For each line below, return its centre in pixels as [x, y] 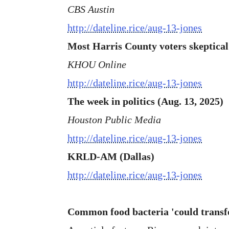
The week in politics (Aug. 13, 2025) [145, 101]
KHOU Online [97, 64]
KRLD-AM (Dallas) [111, 156]
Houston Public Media [114, 119]
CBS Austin [91, 9]
